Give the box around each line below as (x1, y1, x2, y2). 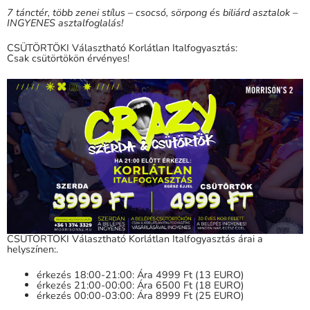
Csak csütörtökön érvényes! (7, 51, 129, 66)
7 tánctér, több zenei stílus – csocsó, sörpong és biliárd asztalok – (7, 5, 298, 19)
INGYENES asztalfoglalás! (7, 15, 123, 30)
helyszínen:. (7, 241, 58, 256)
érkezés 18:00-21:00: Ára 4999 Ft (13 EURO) (37, 267, 245, 282)
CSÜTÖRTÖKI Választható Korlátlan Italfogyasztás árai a (7, 231, 263, 246)
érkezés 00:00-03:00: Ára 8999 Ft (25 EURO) (37, 288, 245, 302)
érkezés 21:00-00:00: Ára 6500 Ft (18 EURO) (37, 277, 245, 292)
